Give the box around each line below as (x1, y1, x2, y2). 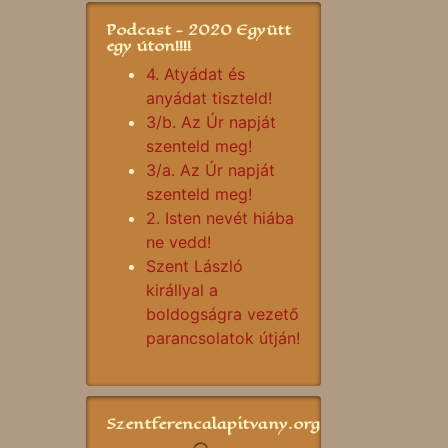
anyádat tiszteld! (146, 88, 272, 108)
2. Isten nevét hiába (146, 208, 294, 228)
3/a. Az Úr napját (146, 160, 275, 180)
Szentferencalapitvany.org (106, 412, 320, 435)
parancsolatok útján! (146, 328, 300, 348)
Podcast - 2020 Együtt (106, 18, 291, 41)
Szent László (146, 256, 243, 276)
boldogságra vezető (146, 304, 299, 324)
